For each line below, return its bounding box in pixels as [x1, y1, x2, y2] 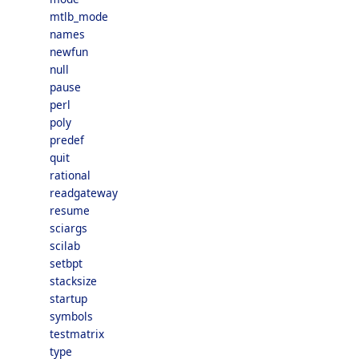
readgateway [50, 185, 118, 200]
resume [50, 203, 90, 218]
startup [50, 291, 87, 306]
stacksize [50, 273, 97, 288]
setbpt [50, 256, 83, 271]
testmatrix [50, 326, 104, 341]
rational [50, 167, 91, 183]
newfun [50, 44, 88, 59]
